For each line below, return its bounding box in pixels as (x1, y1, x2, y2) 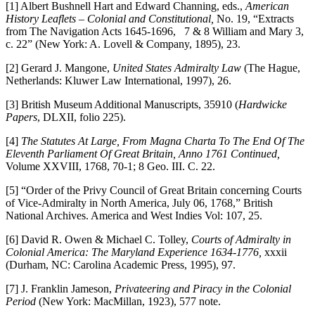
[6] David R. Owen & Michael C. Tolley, (6, 233, 191, 245)
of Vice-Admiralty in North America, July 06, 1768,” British (6, 196, 273, 209)
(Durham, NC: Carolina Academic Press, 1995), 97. (6, 258, 236, 271)
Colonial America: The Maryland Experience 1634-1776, (6, 245, 264, 258)
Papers (6, 110, 37, 123)
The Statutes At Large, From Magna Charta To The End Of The (21, 134, 304, 147)
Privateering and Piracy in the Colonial (115, 282, 291, 295)
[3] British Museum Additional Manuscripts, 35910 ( (6, 98, 238, 110)
